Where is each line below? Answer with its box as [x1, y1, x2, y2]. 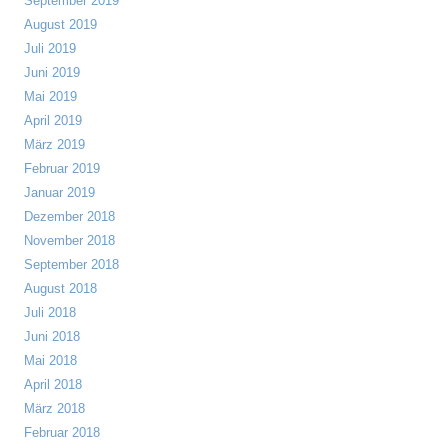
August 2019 [24, 17, 97, 32]
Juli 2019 [24, 41, 76, 56]
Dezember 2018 [24, 209, 115, 224]
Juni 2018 [24, 329, 80, 344]
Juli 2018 [24, 305, 76, 320]
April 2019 [24, 113, 82, 128]
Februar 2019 [24, 161, 100, 176]
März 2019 [24, 137, 85, 152]
